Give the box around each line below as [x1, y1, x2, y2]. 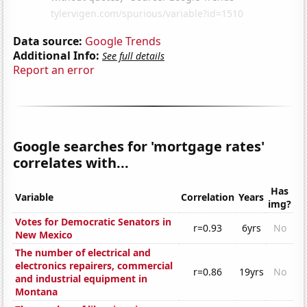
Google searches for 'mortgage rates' [13, 136, 265, 156]
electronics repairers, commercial [15, 259, 173, 273]
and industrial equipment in [15, 272, 148, 286]
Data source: [13, 33, 83, 49]
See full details [102, 49, 165, 62]
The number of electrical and [15, 246, 151, 260]
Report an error [13, 62, 95, 77]
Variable [15, 191, 54, 204]
